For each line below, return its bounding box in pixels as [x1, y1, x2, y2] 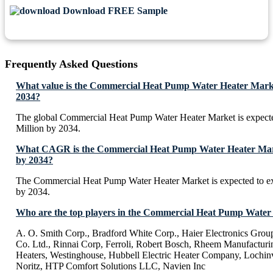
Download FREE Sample [60, 5, 168, 16]
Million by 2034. [16, 123, 80, 134]
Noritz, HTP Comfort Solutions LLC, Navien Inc [16, 261, 205, 272]
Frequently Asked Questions [5, 58, 138, 71]
